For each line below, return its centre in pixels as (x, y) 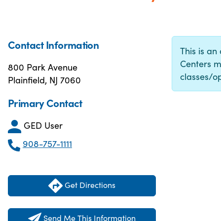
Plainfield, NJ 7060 (44, 80)
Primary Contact (45, 103)
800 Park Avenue (43, 67)
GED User (43, 125)
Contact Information (54, 44)
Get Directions (89, 184)
